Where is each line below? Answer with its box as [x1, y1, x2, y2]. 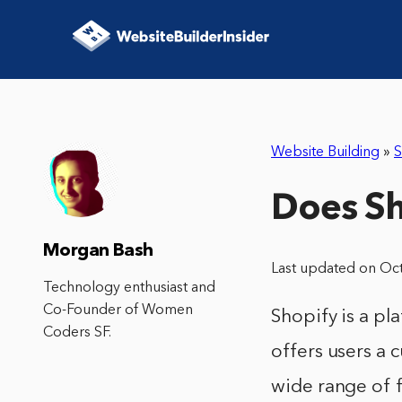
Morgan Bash [43, 242, 153, 260]
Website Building [271, 145, 380, 160]
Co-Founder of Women [43, 303, 193, 318]
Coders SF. [43, 326, 111, 340]
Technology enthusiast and [43, 281, 215, 295]
